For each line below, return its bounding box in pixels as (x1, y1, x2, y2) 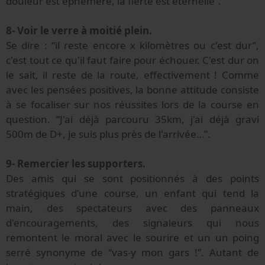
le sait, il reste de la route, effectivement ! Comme (6, 68, 259, 82)
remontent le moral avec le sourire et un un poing (6, 231, 259, 245)
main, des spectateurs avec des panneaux (6, 201, 259, 215)
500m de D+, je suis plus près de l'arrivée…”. (6, 127, 211, 141)
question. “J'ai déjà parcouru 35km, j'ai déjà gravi (6, 112, 259, 127)
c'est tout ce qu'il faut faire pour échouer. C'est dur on (6, 53, 259, 67)
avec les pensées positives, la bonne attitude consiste (6, 83, 259, 97)
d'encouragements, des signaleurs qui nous (6, 216, 259, 230)
